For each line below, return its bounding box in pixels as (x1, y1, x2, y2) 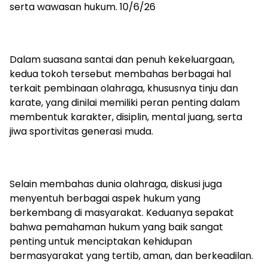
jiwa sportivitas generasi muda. (10, 124, 153, 139)
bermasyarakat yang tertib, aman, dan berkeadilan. (10, 249, 253, 263)
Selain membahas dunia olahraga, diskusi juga (10, 177, 222, 191)
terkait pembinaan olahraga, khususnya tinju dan (10, 81, 238, 96)
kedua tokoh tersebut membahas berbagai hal (10, 67, 231, 81)
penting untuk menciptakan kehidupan (10, 234, 192, 249)
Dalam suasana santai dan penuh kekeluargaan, (10, 53, 234, 67)
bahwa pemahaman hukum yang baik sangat (10, 220, 223, 234)
